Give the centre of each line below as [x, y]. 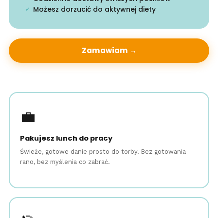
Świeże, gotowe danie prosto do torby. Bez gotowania [103, 152]
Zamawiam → [109, 50]
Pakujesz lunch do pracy [66, 138]
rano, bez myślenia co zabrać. [65, 162]
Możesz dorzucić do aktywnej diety [94, 9]
